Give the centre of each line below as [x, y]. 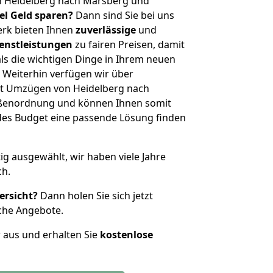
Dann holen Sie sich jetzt [95, 196]
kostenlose [126, 235]
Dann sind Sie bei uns [124, 15]
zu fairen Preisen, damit [129, 44]
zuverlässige [106, 30]
